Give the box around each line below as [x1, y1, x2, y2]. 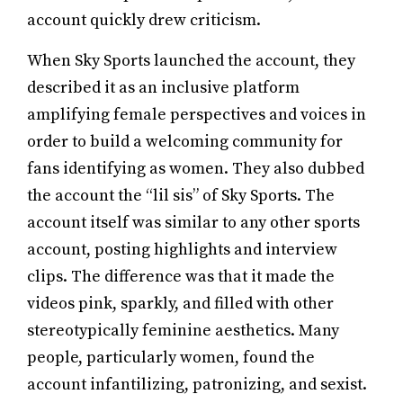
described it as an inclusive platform [27, 77, 300, 98]
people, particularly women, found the [27, 347, 315, 368]
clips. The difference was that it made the [27, 266, 335, 287]
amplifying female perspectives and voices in [27, 104, 366, 125]
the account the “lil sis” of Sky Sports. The [27, 185, 335, 206]
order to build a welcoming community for [27, 131, 343, 152]
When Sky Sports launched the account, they [27, 50, 355, 71]
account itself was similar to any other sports [27, 212, 360, 233]
